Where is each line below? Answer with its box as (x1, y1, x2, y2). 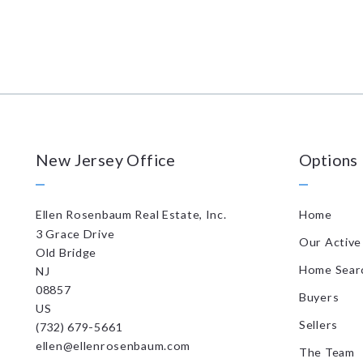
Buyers (299, 289, 340, 304)
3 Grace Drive (36, 226, 115, 241)
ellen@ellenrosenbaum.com (36, 338, 191, 352)
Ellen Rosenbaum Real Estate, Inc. (36, 207, 227, 221)
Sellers (299, 317, 339, 331)
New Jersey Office (36, 149, 176, 169)
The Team (299, 344, 355, 359)
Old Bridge (36, 245, 97, 259)
